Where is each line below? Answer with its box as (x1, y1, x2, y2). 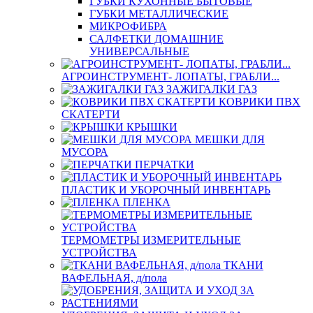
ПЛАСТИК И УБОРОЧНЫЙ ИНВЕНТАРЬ (61, 184, 270, 196)
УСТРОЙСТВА (61, 247, 137, 259)
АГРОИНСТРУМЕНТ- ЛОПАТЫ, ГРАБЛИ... (61, 71, 279, 82)
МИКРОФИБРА (89, 20, 167, 32)
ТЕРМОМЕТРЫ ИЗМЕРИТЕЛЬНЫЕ (61, 234, 241, 246)
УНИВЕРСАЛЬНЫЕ (89, 45, 189, 57)
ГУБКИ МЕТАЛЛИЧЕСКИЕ (89, 8, 228, 20)
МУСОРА (61, 146, 108, 158)
